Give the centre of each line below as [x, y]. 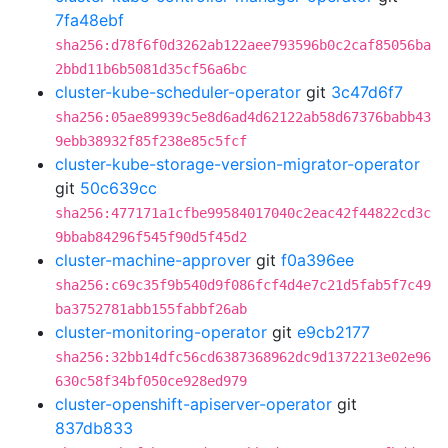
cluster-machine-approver [153, 260]
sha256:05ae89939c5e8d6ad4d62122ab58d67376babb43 [243, 117]
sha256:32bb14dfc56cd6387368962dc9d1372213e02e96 [243, 357]
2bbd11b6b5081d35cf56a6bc [151, 69]
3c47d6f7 [367, 92]
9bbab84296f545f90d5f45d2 [151, 237]
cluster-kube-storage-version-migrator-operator [237, 164]
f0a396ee [317, 260]
